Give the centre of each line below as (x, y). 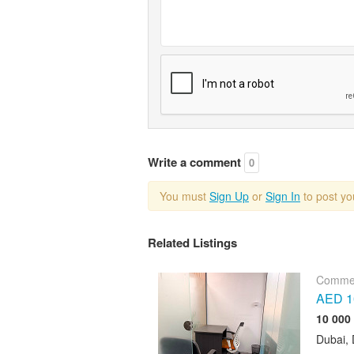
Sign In (283, 196)
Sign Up (229, 196)
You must (185, 196)
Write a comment (196, 162)
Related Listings (192, 242)
